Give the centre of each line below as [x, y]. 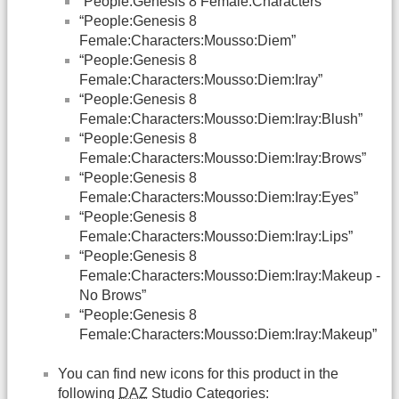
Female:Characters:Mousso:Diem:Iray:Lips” [216, 236]
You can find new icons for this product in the [198, 374]
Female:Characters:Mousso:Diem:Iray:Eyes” [219, 197]
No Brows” [113, 295]
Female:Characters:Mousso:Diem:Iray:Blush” [221, 118]
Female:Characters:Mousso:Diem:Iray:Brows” [223, 158]
